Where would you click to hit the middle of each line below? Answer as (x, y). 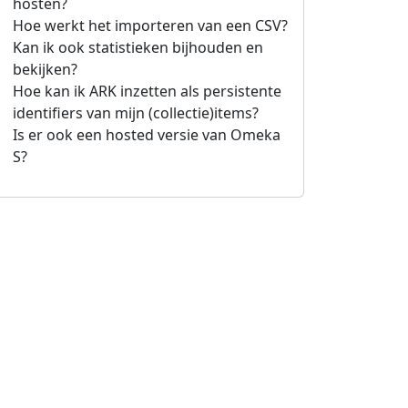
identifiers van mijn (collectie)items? (136, 113)
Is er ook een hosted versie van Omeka (147, 135)
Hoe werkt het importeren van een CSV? (150, 25)
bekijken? (45, 69)
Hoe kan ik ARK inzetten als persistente (147, 91)
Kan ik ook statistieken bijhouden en (138, 47)
